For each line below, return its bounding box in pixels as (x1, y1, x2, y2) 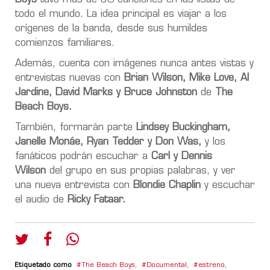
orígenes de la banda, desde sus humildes (15, 24, 207, 34)
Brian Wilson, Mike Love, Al (124, 73, 249, 83)
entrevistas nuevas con (15, 73, 124, 83)
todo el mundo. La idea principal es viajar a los (15, 9, 227, 19)
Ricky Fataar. (67, 195, 125, 205)
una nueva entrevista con (15, 180, 130, 190)
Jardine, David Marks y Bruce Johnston (15, 87, 197, 98)
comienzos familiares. (15, 38, 115, 48)
